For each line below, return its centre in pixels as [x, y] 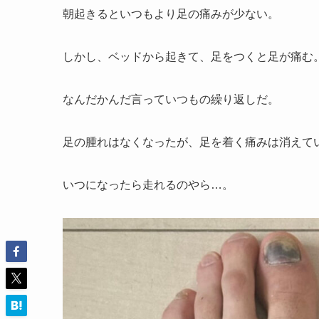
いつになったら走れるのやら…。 [148, 185]
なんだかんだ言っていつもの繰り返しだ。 [171, 100]
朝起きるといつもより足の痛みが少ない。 [171, 14]
